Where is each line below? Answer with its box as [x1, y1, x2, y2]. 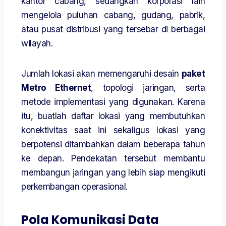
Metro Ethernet [21, 83, 91, 93]
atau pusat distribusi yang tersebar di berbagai [21, 24, 205, 35]
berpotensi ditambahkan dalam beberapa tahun [21, 139, 205, 150]
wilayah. [21, 38, 52, 49]
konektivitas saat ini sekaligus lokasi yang [21, 125, 205, 136]
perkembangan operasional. [21, 182, 128, 192]
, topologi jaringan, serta [91, 83, 205, 93]
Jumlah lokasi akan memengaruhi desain [21, 69, 182, 79]
